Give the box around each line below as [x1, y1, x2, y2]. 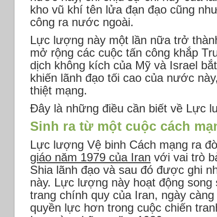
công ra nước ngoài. [30, 15, 134, 29]
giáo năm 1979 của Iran [30, 151, 151, 164]
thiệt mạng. [30, 83, 87, 97]
